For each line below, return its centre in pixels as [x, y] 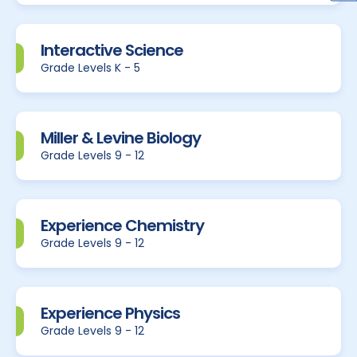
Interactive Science [112, 50]
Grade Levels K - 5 [90, 67]
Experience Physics [110, 313]
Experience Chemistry [122, 225]
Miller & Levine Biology [121, 137]
